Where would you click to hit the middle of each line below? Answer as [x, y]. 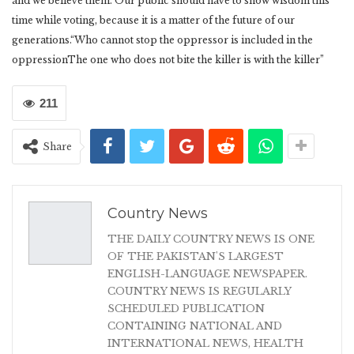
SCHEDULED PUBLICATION [186, 309]
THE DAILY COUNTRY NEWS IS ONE [211, 239]
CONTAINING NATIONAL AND [195, 326]
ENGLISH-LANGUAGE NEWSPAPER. [207, 274]
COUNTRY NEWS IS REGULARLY [199, 292]
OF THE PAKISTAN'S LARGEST [196, 257]
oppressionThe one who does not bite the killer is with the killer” [168, 60]
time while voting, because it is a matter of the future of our [153, 21]
